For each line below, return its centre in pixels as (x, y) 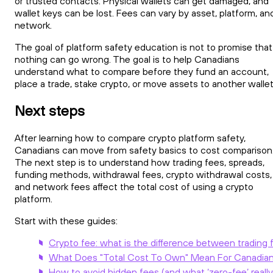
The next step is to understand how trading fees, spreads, (140, 162)
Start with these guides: (66, 221)
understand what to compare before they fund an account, (142, 71)
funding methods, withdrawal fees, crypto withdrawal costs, (143, 175)
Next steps (50, 111)
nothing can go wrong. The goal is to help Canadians (127, 59)
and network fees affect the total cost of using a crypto (134, 187)
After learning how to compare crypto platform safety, (130, 138)
